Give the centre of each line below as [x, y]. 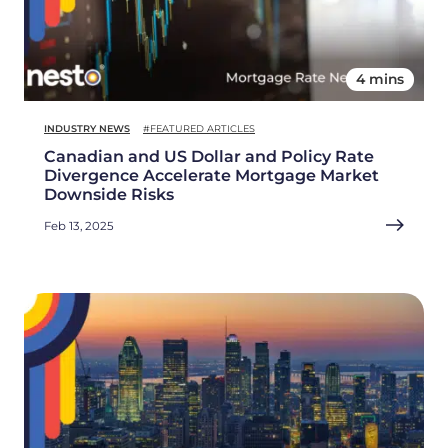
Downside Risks [109, 194]
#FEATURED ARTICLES [199, 128]
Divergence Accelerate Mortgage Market [211, 175]
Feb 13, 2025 [79, 225]
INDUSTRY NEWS [87, 128]
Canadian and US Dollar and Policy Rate [209, 156]
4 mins [380, 78]
